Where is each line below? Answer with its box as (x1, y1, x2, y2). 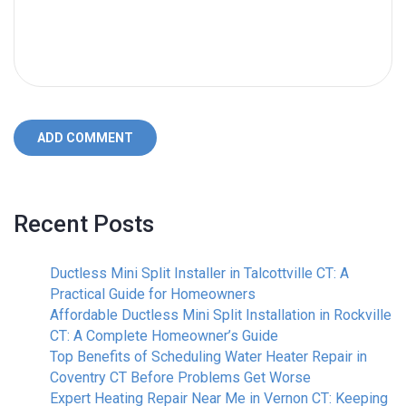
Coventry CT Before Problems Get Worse (50, 368, 311, 386)
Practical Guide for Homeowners (50, 285, 256, 303)
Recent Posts (14, 209, 154, 237)
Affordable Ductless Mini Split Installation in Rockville (50, 305, 391, 324)
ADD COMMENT (37, 130, 133, 145)
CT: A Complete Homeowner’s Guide (50, 326, 278, 344)
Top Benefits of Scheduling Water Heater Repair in (50, 347, 367, 365)
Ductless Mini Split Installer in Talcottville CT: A (50, 264, 349, 282)
